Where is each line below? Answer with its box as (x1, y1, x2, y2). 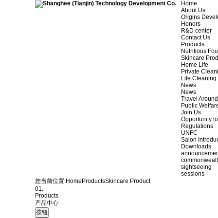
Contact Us (181, 34, 210, 41)
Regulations (181, 123, 213, 129)
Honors (181, 20, 200, 27)
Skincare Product (105, 178, 150, 184)
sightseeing (181, 163, 212, 170)
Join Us (181, 109, 201, 116)
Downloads (181, 143, 211, 150)
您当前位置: (35, 178, 66, 184)
